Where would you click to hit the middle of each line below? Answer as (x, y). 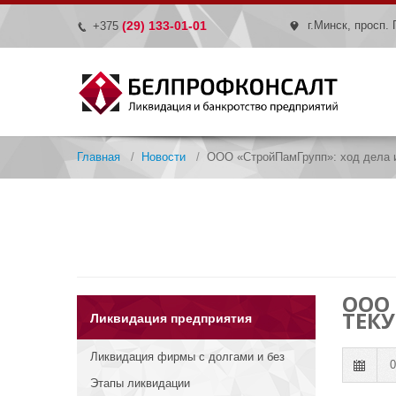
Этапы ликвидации (140, 383)
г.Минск (327, 25)
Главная (99, 157)
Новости (164, 157)
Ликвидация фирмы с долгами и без (187, 357)
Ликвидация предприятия (171, 318)
